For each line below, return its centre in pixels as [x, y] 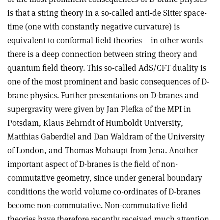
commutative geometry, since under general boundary [105, 178]
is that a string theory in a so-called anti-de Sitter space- [107, 13]
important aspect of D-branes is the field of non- [93, 164]
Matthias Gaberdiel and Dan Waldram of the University [106, 137]
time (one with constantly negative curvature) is [94, 27]
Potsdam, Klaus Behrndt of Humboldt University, [95, 123]
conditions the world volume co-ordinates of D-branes [104, 192]
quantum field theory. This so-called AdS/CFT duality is [107, 68]
